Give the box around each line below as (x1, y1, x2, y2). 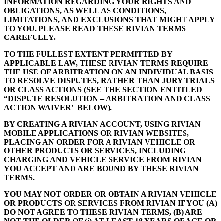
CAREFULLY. (4, 33, 56, 42)
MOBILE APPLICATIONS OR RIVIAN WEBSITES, (4, 129, 189, 138)
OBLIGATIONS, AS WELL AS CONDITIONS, (4, 6, 166, 15)
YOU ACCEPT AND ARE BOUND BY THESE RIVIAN (4, 164, 199, 173)
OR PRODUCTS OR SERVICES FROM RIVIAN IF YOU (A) (4, 199, 217, 208)
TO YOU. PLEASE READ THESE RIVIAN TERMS (4, 24, 186, 33)
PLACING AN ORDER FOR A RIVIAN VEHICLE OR (4, 138, 195, 147)
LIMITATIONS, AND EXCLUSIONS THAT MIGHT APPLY (4, 15, 215, 24)
